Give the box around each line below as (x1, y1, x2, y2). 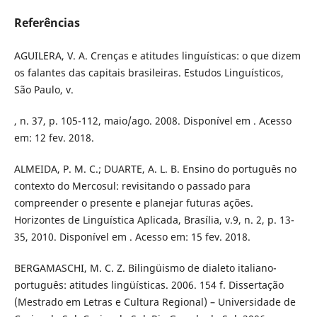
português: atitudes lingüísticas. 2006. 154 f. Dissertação (13, 278, 284, 292)
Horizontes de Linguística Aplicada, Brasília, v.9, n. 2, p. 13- (13, 213, 294, 227)
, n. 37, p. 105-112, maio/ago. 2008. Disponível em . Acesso (13, 114, 292, 128)
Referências (13, 15, 80, 31)
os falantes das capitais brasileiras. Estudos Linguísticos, (13, 66, 284, 80)
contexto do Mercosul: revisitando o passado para (13, 179, 250, 193)
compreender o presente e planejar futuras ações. (13, 196, 253, 210)
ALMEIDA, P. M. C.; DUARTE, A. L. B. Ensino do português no (13, 162, 296, 176)
